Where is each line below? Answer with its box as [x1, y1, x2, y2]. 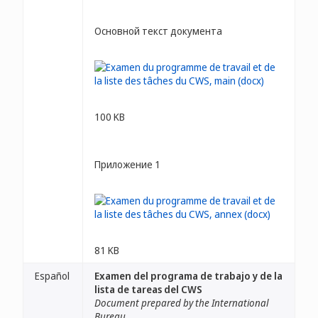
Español [35, 269, 70, 283]
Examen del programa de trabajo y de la [94, 269, 283, 283]
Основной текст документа [94, 24, 222, 38]
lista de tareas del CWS [94, 283, 202, 296]
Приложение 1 [94, 158, 160, 171]
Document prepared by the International [94, 296, 268, 309]
